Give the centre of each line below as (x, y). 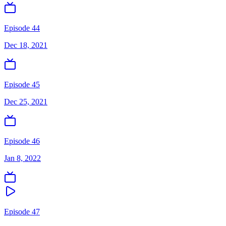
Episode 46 (22, 141)
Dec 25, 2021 (26, 102)
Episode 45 (22, 84)
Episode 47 (22, 212)
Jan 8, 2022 (22, 158)
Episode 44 (22, 28)
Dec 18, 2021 (26, 45)
